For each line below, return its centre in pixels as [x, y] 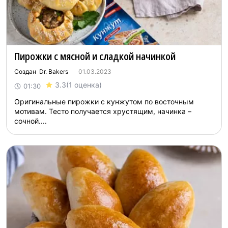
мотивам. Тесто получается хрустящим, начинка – [103, 111]
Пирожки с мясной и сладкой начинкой [95, 56]
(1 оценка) [84, 85]
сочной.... [31, 121]
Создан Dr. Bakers [41, 72]
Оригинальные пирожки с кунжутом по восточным [104, 102]
